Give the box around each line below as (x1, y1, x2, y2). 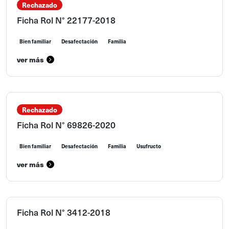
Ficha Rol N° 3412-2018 (17, 206, 110, 218)
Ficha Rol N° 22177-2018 (17, 14, 116, 26)
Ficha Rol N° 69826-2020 (17, 119, 116, 131)
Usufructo (136, 143, 161, 150)
